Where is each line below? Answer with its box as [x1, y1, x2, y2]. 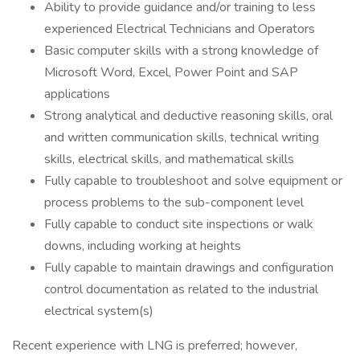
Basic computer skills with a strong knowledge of [44, 42, 318, 59]
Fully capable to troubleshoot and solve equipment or [44, 172, 342, 190]
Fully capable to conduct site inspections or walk [44, 215, 313, 233]
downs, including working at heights [44, 237, 241, 255]
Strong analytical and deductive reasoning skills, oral [44, 107, 333, 125]
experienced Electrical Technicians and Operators [44, 20, 315, 38]
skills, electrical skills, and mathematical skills [44, 150, 294, 168]
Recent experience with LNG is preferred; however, [12, 337, 297, 354]
